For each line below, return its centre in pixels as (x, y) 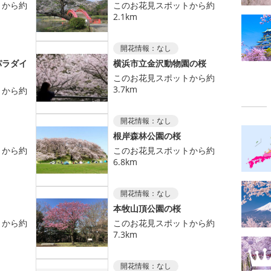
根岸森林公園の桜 (147, 136)
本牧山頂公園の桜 (147, 209)
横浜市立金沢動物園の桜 (159, 64)
